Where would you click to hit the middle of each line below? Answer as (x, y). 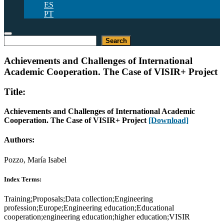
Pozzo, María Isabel (35, 159)
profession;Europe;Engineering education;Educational (89, 208)
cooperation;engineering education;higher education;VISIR (97, 217)
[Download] (168, 120)
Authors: (19, 140)
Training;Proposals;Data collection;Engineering (78, 199)
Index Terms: (23, 179)
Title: (15, 92)
